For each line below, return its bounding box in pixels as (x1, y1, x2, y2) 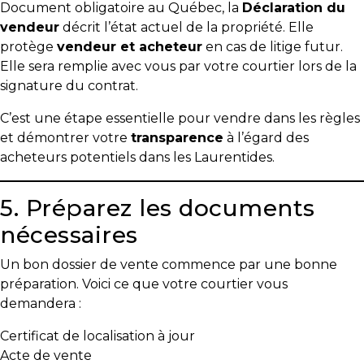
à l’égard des (223, 130, 309, 145)
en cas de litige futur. (202, 39, 343, 54)
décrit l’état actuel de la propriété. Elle (59, 19, 314, 35)
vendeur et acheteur (57, 39, 202, 54)
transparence (131, 130, 223, 145)
